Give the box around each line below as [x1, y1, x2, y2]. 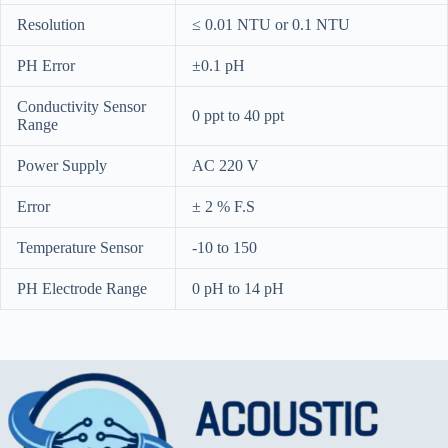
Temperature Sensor [17, 238, 143, 256]
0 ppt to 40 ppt [192, 106, 284, 124]
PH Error [17, 56, 75, 74]
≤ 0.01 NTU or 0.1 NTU [192, 15, 350, 33]
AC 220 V [192, 156, 259, 174]
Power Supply [17, 156, 107, 174]
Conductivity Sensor [17, 97, 146, 115]
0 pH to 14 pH [192, 279, 284, 297]
